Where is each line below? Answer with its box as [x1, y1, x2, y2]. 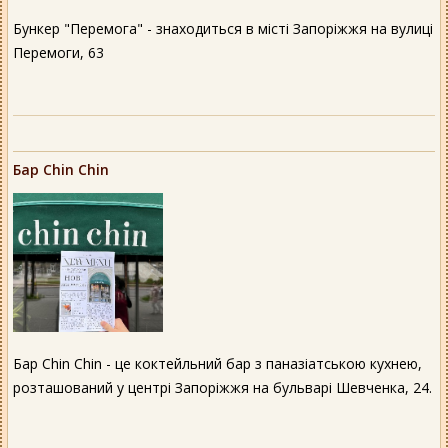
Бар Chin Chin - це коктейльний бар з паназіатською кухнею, [13, 354, 422, 374]
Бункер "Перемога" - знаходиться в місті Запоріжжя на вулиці [13, 19, 433, 39]
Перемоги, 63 [13, 43, 104, 63]
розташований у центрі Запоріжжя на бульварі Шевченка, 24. [13, 378, 432, 398]
